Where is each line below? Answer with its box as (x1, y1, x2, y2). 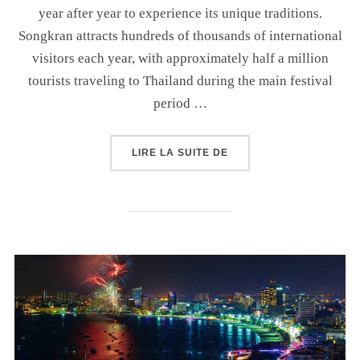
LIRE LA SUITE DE (132, 146, 228, 158)
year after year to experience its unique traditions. (38, 6, 322, 21)
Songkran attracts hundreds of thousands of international (18, 28, 342, 43)
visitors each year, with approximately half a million (31, 51, 329, 66)
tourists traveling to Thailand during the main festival (27, 73, 333, 88)
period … (153, 96, 207, 111)
